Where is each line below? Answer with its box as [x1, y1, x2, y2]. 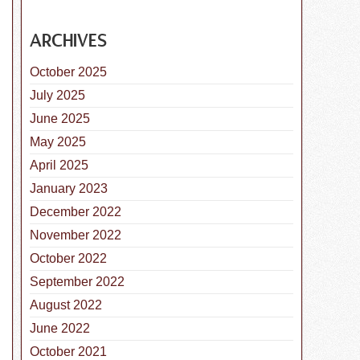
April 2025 [30, 158, 88, 173]
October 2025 [30, 65, 107, 80]
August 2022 [30, 298, 102, 313]
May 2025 [30, 135, 86, 149]
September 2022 [30, 275, 125, 289]
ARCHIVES [30, 31, 107, 54]
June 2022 [30, 321, 90, 336]
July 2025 [30, 88, 85, 103]
